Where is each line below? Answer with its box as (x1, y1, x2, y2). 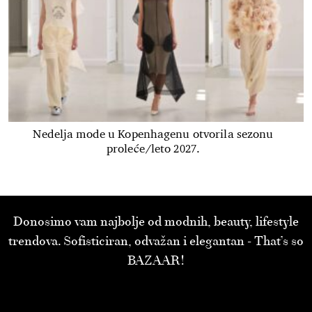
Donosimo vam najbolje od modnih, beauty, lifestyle (13, 213, 299, 231)
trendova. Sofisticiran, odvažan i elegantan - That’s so (8, 233, 304, 250)
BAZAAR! (127, 252, 185, 270)
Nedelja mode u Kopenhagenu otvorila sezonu (33, 127, 274, 142)
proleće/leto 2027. (106, 141, 201, 157)
